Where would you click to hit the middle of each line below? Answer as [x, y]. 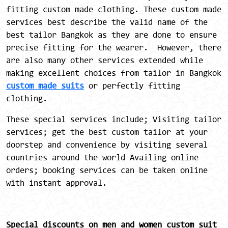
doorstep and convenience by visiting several [107, 144]
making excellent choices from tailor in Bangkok [114, 73]
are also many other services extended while [105, 60]
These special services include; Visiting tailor [114, 119]
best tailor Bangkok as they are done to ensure [111, 34]
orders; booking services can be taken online [107, 170]
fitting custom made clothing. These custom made [114, 9]
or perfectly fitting [132, 85]
